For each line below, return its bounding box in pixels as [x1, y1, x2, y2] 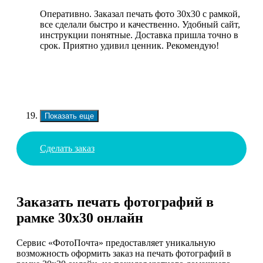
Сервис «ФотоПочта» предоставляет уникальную [16, 238, 215, 248]
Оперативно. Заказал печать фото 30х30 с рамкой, [40, 8, 240, 19]
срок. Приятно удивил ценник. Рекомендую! [40, 40, 219, 50]
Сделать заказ [40, 143, 95, 153]
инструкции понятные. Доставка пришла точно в [40, 29, 238, 40]
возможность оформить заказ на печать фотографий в [16, 248, 231, 259]
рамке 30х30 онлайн [16, 210, 143, 226]
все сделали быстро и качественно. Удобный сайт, [40, 19, 240, 29]
